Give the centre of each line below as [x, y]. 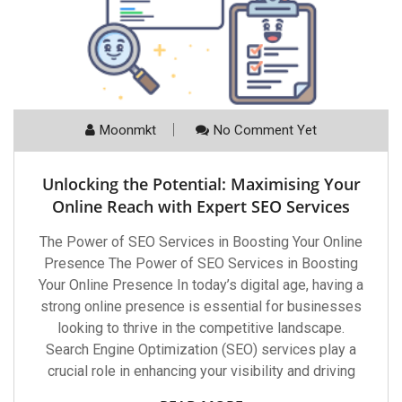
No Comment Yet [265, 131]
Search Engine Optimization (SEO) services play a [201, 350]
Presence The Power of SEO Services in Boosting [201, 264]
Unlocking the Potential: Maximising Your [201, 184]
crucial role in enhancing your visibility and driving [201, 371]
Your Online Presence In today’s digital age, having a [201, 285]
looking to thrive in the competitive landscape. [201, 328]
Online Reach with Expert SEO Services [201, 207]
